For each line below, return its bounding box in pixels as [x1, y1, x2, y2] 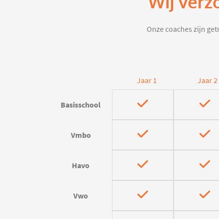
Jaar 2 [197, 76, 218, 86]
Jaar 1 [136, 76, 157, 86]
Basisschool [61, 99, 101, 110]
